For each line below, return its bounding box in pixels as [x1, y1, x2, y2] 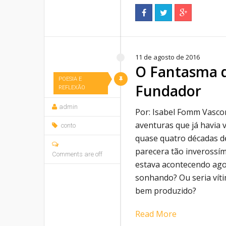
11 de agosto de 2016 [135, 52, 200, 62]
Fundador [135, 81, 201, 100]
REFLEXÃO [59, 84, 85, 91]
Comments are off [52, 150, 102, 158]
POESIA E [59, 76, 82, 82]
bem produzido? [135, 185, 196, 196]
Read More [135, 208, 177, 219]
